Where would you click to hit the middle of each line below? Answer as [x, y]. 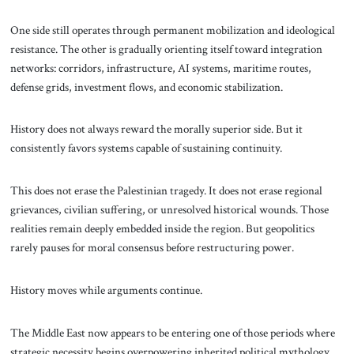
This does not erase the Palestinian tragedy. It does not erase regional [166, 191]
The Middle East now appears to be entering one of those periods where [172, 332]
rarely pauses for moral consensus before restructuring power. [152, 248]
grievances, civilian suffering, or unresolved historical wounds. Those [169, 210]
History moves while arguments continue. [106, 290]
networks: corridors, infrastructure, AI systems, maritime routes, [160, 68]
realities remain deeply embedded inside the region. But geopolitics [162, 229]
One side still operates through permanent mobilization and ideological [172, 30]
